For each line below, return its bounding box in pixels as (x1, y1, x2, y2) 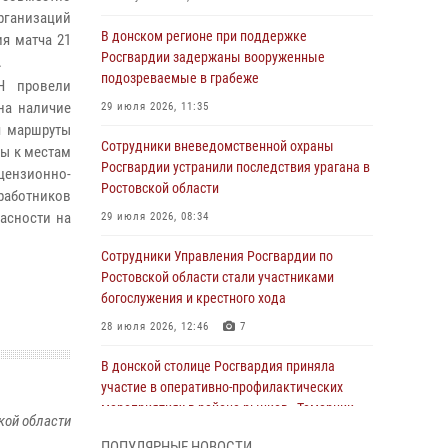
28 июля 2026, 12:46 (101, 320, 209, 333)
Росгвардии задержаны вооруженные (101, 49, 325, 65)
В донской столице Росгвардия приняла (101, 358, 335, 374)
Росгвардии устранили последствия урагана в (101, 159, 370, 175)
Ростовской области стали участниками (101, 269, 334, 285)
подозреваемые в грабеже (101, 70, 259, 86)
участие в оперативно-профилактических (101, 379, 343, 395)
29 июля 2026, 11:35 (101, 100, 209, 113)
